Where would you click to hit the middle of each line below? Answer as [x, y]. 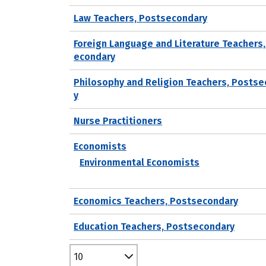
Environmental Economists [140, 162]
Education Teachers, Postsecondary [154, 226]
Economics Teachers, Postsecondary [156, 201]
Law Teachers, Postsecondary [140, 18]
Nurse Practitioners [118, 121]
